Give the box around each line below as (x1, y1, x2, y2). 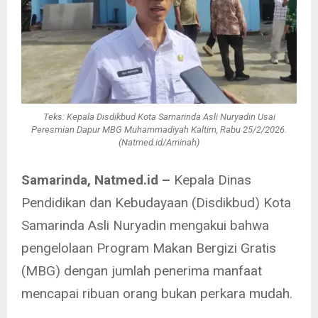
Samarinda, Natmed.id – (21, 172, 170, 189)
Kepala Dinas (170, 172, 251, 189)
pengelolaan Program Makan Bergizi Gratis (21, 240, 276, 257)
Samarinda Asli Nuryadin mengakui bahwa (21, 217, 269, 234)
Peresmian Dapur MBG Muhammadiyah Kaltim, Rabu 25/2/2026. (31, 124, 287, 135)
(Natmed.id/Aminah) (119, 136, 199, 148)
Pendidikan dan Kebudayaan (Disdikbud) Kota (21, 194, 291, 212)
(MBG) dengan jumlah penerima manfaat (21, 263, 262, 280)
